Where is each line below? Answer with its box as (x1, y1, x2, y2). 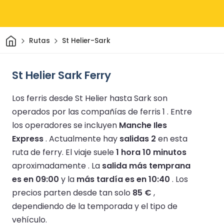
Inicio (16, 32, 35, 42)
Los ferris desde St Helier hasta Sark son (12, 92, 167, 104)
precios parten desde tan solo (12, 186, 132, 198)
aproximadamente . (12, 159, 91, 171)
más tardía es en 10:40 (76, 173, 170, 185)
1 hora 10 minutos (116, 146, 186, 158)
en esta (156, 132, 187, 144)
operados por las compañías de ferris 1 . (12, 105, 170, 117)
